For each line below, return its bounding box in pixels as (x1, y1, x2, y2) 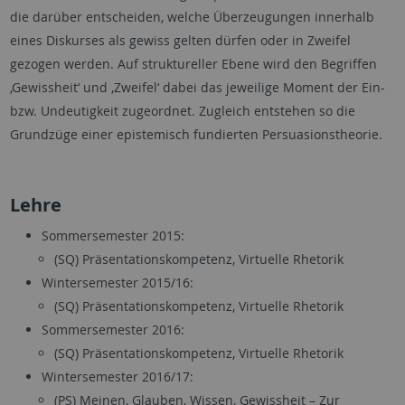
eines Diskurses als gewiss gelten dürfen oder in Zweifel (9, 31, 351, 49)
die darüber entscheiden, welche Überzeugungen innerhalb (9, 7, 374, 25)
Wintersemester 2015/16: (41, 273, 193, 291)
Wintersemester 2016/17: (41, 367, 193, 385)
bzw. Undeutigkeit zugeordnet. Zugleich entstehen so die (9, 101, 355, 119)
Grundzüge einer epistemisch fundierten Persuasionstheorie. (9, 125, 382, 143)
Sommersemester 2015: (41, 226, 184, 244)
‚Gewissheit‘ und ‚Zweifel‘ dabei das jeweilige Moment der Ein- (9, 78, 385, 96)
